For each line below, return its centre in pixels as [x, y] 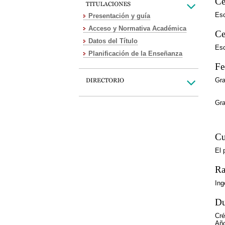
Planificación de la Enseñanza [135, 53]
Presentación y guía [119, 16]
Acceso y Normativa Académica [137, 28]
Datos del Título [113, 41]
